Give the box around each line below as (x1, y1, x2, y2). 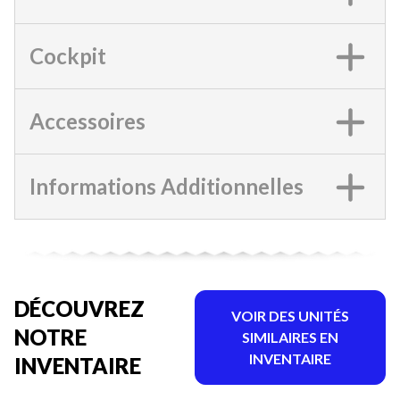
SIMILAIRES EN (241, 328, 338, 346)
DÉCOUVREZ (14, 295, 145, 321)
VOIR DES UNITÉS (230, 306, 349, 324)
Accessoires (29, 108, 146, 134)
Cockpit (29, 43, 106, 69)
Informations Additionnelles (29, 173, 304, 199)
